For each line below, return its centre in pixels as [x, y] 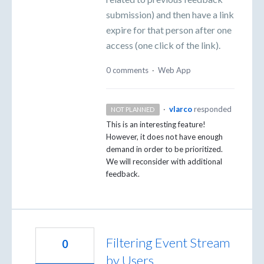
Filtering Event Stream [168, 243]
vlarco [180, 109]
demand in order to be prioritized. [164, 149]
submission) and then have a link [170, 14]
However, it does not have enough [164, 137]
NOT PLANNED [133, 110]
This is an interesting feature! [156, 125]
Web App [174, 70]
